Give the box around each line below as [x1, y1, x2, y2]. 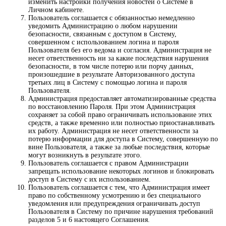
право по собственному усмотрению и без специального [28, 192, 201, 200]
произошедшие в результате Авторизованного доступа [28, 71, 195, 79]
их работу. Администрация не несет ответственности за [28, 127, 198, 135]
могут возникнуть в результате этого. [28, 151, 142, 159]
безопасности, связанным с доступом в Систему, [28, 30, 177, 38]
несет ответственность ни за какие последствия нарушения [28, 54, 208, 63]
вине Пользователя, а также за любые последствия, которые [28, 143, 210, 151]
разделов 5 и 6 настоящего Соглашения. [28, 216, 150, 224]
